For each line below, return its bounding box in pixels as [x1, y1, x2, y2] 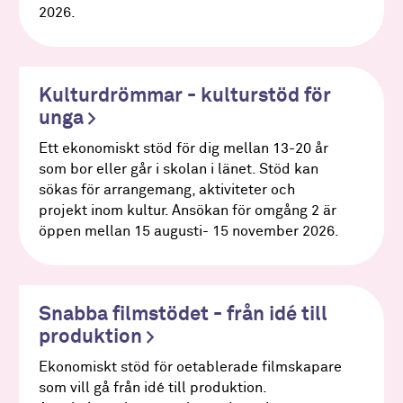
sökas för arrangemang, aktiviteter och [38, 183, 295, 199]
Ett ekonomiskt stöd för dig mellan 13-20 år [38, 141, 328, 157]
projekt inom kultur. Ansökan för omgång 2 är [38, 203, 336, 219]
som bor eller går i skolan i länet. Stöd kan [38, 162, 318, 178]
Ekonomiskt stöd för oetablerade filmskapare [38, 359, 342, 375]
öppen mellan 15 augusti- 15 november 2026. [38, 224, 339, 240]
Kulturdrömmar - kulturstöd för [38, 86, 331, 107]
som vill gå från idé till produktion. [38, 380, 266, 396]
